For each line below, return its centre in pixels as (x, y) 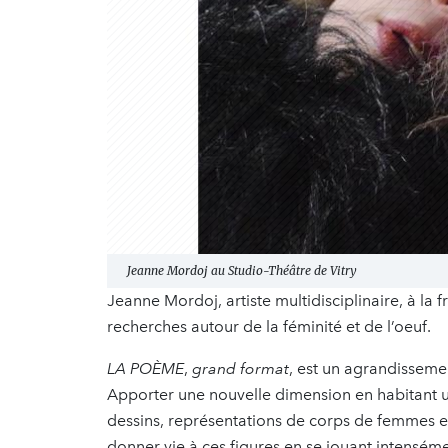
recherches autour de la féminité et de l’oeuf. (269, 327)
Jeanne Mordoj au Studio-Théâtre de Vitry (242, 271)
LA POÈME (145, 369)
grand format (240, 369)
